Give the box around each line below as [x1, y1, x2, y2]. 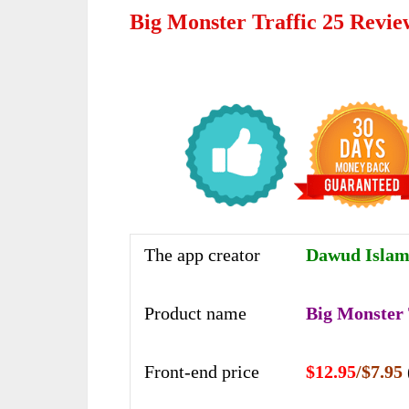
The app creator [144, 244, 260, 265]
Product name [144, 302, 246, 323]
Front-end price [144, 361, 259, 382]
